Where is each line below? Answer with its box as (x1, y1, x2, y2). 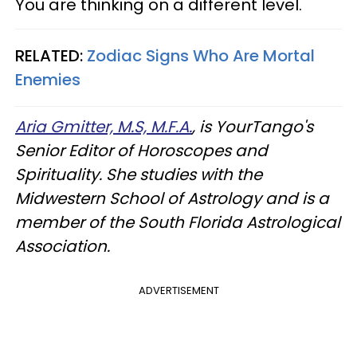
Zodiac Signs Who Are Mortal (87, 44, 315, 67)
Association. (15, 234, 110, 257)
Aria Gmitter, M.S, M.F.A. (15, 115, 192, 138)
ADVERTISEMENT (138, 282, 219, 298)
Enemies (15, 68, 80, 91)
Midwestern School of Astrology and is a (15, 186, 329, 210)
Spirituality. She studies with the (15, 163, 262, 186)
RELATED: (15, 44, 87, 67)
